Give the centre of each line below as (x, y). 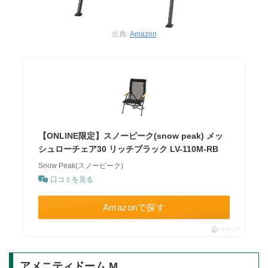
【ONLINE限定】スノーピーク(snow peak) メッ (131, 135)
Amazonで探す (134, 207)
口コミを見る (72, 179)
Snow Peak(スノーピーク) (81, 165)
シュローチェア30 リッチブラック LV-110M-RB (129, 149)
